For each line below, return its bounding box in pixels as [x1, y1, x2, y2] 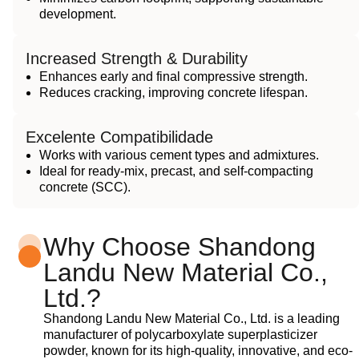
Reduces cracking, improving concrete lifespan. [39, 85, 308, 99]
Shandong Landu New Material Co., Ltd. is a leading [43, 311, 341, 325]
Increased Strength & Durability [26, 49, 248, 67]
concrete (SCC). [39, 179, 131, 194]
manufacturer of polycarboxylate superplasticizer [43, 327, 318, 341]
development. [39, 6, 116, 21]
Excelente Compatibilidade [26, 127, 213, 146]
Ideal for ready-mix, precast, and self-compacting [39, 163, 313, 178]
